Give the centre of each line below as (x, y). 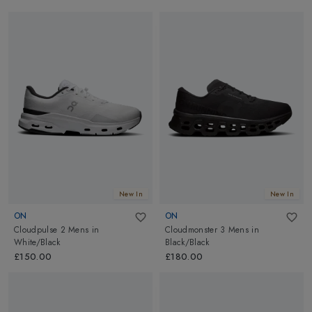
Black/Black (187, 243)
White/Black (37, 243)
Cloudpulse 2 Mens (52, 230)
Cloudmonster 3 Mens (207, 230)
